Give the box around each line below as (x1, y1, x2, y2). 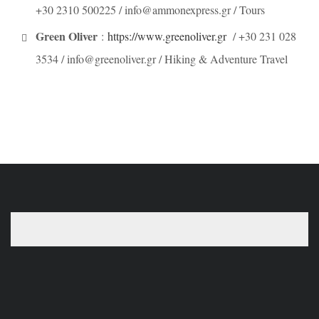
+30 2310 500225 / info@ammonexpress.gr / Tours (36, 1, 265, 17)
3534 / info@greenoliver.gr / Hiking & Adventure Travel (36, 51, 288, 66)
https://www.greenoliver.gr (108, 28, 226, 43)
